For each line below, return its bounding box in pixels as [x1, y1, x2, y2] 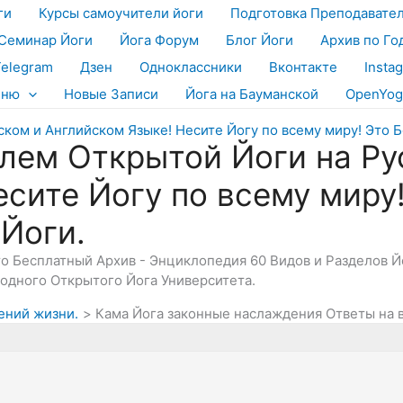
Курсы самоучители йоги [39, 4, 203, 22]
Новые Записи [64, 85, 158, 103]
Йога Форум [120, 31, 199, 49]
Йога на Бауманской [185, 85, 318, 103]
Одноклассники [139, 58, 242, 76]
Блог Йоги [226, 31, 293, 49]
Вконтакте [269, 58, 337, 76]
